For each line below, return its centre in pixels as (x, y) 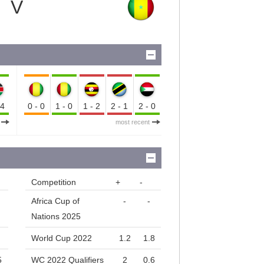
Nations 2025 (56, 217)
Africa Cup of (56, 201)
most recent (132, 122)
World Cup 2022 (62, 238)
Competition (54, 182)
